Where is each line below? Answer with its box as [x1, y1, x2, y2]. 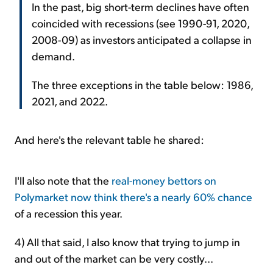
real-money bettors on [112, 172, 216, 187]
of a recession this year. [15, 205, 122, 220]
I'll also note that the [15, 172, 112, 187]
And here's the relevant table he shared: [15, 132, 204, 146]
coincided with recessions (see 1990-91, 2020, [32, 15, 249, 30]
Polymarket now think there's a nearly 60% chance [15, 189, 252, 204]
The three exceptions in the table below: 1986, [32, 77, 253, 91]
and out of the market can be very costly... [15, 250, 213, 265]
